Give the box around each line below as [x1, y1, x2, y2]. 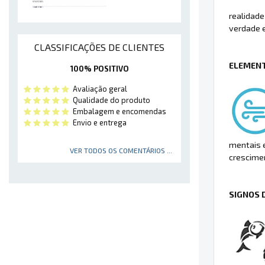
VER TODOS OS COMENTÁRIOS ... [70, 146, 172, 155]
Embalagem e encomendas [69, 106, 166, 117]
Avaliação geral [69, 84, 127, 94]
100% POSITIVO [70, 64, 129, 74]
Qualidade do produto [69, 95, 150, 105]
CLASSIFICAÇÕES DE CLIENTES [34, 41, 164, 53]
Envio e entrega [69, 118, 127, 128]
